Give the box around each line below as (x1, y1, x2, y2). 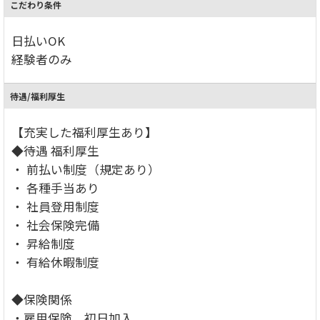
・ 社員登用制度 (11, 197, 99, 215)
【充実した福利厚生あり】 (11, 123, 157, 141)
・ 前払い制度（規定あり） (11, 160, 160, 178)
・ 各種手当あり (11, 179, 99, 196)
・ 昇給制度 (11, 234, 75, 252)
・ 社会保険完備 (11, 216, 99, 234)
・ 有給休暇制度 (11, 253, 99, 271)
